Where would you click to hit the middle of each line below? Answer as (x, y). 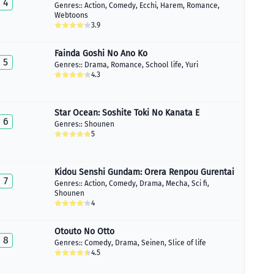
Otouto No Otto (84, 231)
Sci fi (199, 183)
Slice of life (187, 243)
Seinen (153, 243)
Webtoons (71, 15)
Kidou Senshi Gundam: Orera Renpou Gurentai (144, 172)
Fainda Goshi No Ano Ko (101, 54)
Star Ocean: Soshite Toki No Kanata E (127, 113)
